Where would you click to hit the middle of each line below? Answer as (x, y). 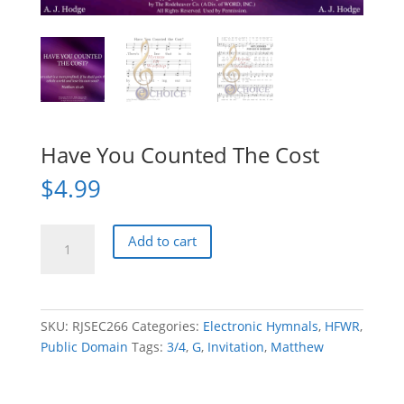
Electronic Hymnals (260, 326)
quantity (64, 337)
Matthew (297, 346)
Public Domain (84, 346)
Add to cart (162, 241)
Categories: (167, 326)
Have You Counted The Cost (179, 154)
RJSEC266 (100, 326)
